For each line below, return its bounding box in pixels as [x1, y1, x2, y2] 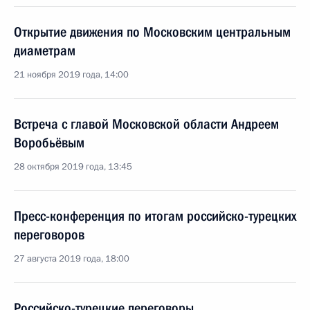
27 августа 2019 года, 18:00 [14, 253, 129, 265]
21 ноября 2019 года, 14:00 [14, 69, 129, 81]
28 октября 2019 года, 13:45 [14, 161, 132, 173]
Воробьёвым [14, 134, 84, 151]
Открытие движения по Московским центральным [14, 24, 291, 40]
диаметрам [14, 42, 75, 59]
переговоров [14, 226, 84, 243]
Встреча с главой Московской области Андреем [14, 116, 279, 132]
